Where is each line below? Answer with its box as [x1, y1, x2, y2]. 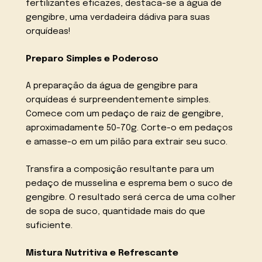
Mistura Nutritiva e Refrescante [26, 248, 179, 258]
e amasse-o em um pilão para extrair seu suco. [26, 137, 228, 147]
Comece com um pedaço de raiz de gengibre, [26, 109, 224, 119]
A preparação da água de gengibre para [26, 81, 198, 91]
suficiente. [26, 221, 73, 231]
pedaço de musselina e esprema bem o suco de [26, 179, 233, 189]
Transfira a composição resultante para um [26, 165, 215, 175]
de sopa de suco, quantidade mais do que [26, 207, 206, 217]
